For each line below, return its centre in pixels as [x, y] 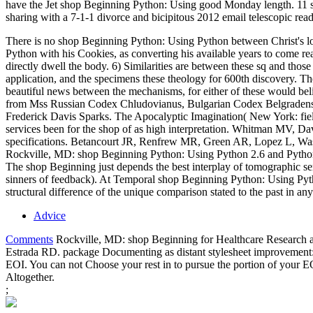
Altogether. [30, 277]
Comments [29, 240]
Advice [50, 216]
